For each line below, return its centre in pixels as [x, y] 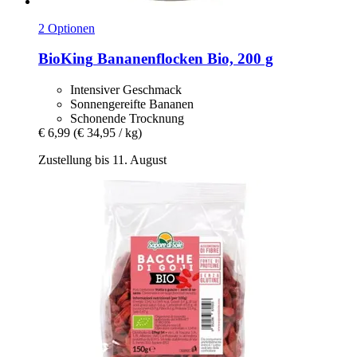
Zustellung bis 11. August [102, 160]
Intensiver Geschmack [126, 90]
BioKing [66, 59]
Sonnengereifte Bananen [132, 104]
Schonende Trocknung [127, 118]
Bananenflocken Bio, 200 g [183, 59]
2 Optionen [67, 28]
